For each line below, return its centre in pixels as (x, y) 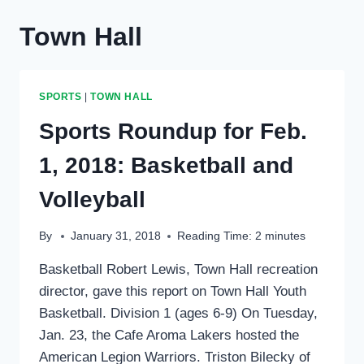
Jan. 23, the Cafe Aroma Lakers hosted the (169, 336)
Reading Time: (215, 236)
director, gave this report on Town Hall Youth (173, 292)
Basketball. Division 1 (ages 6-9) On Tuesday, (178, 314)
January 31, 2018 (116, 236)
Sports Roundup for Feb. (173, 131)
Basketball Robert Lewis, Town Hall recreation (178, 270)
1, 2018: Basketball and (166, 165)
